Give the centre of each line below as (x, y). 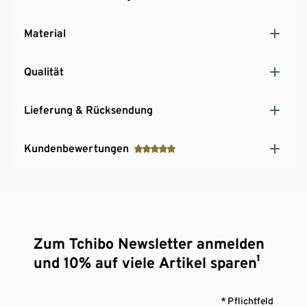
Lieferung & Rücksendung (88, 110)
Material (45, 33)
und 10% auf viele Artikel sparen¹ (147, 262)
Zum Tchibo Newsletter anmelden (149, 243)
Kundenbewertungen (76, 148)
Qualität (44, 71)
